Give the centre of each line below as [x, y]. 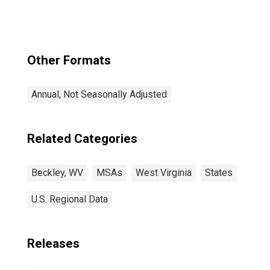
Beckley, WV [57, 173]
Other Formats [69, 60]
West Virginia [164, 173]
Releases [53, 243]
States [219, 173]
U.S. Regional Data [70, 199]
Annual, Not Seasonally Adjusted [99, 94]
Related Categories [82, 139]
